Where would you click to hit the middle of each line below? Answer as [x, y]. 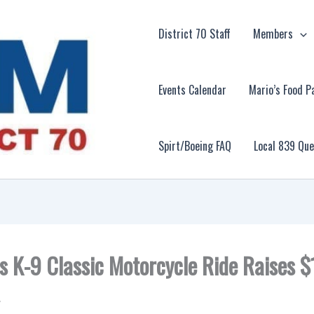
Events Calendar [193, 89]
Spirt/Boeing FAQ [195, 145]
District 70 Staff [195, 33]
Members [273, 33]
